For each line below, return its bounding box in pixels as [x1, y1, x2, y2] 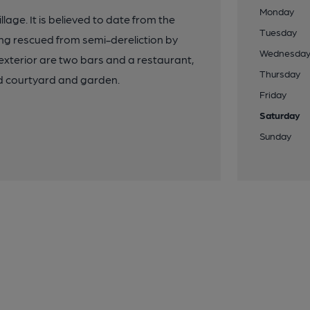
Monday [259, 6, 295, 17]
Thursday [259, 68, 301, 79]
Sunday [259, 130, 292, 141]
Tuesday [259, 26, 298, 37]
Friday [259, 89, 287, 100]
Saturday [259, 109, 301, 120]
